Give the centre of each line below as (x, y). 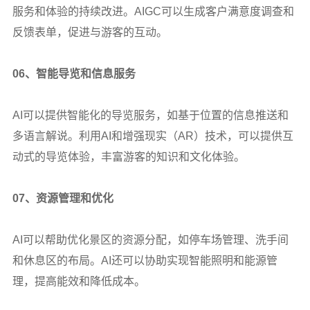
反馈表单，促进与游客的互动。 (90, 32)
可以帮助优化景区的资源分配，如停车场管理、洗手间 (155, 239)
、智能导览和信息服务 (80, 73)
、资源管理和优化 (69, 198)
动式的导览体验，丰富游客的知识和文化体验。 (128, 156)
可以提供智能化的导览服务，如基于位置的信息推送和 (155, 115)
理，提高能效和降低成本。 (79, 281)
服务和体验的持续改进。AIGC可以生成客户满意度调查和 (153, 11)
